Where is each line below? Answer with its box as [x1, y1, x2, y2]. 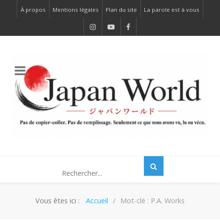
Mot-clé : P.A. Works [120, 196, 185, 206]
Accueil [86, 196, 109, 206]
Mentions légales [53, 5, 99, 13]
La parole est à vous [144, 5, 199, 13]
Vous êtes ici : [35, 196, 84, 206]
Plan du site [106, 5, 137, 13]
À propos [21, 5, 46, 13]
